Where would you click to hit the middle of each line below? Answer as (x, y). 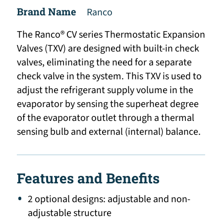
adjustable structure (70, 213)
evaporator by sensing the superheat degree (108, 104)
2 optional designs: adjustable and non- (109, 199)
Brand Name (46, 11)
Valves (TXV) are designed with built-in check (108, 48)
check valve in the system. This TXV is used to (109, 76)
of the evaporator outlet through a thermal (105, 118)
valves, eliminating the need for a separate (104, 62)
